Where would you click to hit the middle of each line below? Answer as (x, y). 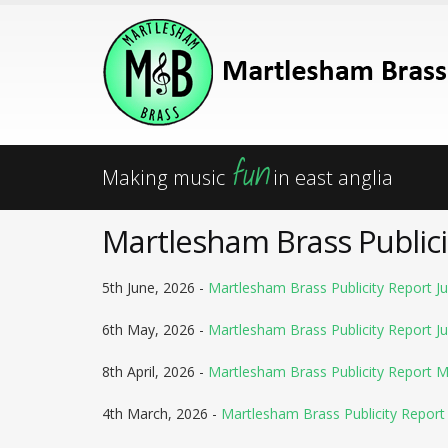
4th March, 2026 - (161, 413)
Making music (166, 177)
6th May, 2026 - (155, 329)
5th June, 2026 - (155, 287)
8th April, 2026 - (155, 371)
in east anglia (330, 177)
